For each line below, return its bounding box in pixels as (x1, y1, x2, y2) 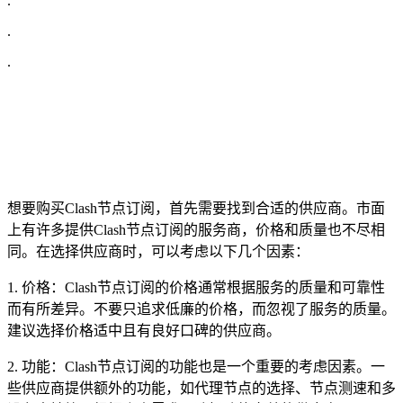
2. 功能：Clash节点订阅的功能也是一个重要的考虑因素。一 (7, 358, 385, 374)
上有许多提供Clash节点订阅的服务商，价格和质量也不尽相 (7, 221, 385, 237)
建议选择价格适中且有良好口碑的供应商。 (7, 322, 281, 338)
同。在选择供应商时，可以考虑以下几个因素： (7, 243, 309, 259)
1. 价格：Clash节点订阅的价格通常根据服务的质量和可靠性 (7, 279, 385, 295)
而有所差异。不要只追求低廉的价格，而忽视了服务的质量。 (7, 300, 396, 317)
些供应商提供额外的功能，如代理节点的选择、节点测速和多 (7, 380, 396, 396)
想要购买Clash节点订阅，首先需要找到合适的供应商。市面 (7, 200, 385, 216)
